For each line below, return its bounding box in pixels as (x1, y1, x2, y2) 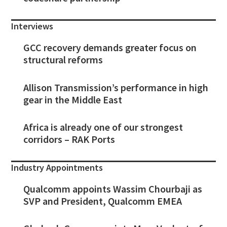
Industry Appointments (11, 161, 103, 173)
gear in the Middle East (23, 93, 123, 106)
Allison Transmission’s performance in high (23, 81, 209, 94)
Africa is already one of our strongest (23, 120, 183, 133)
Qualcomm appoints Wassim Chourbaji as (23, 182, 203, 195)
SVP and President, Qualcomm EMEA (23, 194, 182, 207)
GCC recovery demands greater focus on (23, 41, 197, 54)
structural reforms (23, 53, 103, 66)
